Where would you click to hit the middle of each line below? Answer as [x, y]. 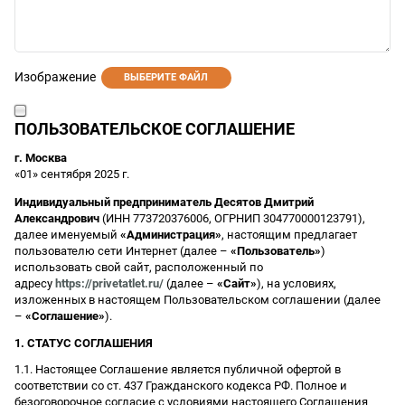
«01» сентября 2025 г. [72, 174]
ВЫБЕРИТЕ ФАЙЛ [166, 77]
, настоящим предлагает [289, 234]
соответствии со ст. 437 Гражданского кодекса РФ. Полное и [181, 385]
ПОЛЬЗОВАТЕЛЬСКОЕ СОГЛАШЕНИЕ [155, 128]
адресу [35, 283]
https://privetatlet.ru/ [109, 283]
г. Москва [41, 157]
